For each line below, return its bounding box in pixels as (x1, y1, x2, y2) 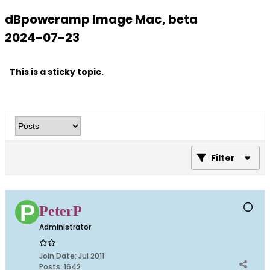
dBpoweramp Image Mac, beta (5, 11, 198, 28)
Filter (211, 152, 235, 164)
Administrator (39, 222, 91, 232)
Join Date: (39, 251, 77, 261)
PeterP (39, 203, 82, 219)
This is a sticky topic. (10, 66, 104, 78)
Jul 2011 (78, 251, 104, 261)
